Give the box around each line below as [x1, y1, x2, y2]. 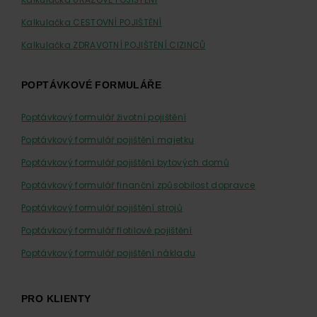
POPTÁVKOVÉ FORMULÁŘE [21, 79, 161, 91]
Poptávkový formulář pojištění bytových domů [21, 156, 229, 168]
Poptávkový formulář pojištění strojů [21, 202, 183, 214]
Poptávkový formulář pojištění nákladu [21, 247, 196, 259]
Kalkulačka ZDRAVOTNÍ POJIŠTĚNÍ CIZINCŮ [21, 39, 206, 51]
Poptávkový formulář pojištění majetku [21, 134, 195, 146]
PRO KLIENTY [21, 293, 91, 304]
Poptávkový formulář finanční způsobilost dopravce [21, 179, 255, 191]
